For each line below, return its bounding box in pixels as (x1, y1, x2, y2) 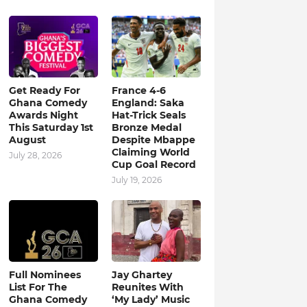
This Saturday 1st (8, 121, 93, 134)
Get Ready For (8, 84, 80, 97)
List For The (8, 281, 67, 293)
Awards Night (8, 109, 78, 121)
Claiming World (111, 146, 190, 158)
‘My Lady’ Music (111, 293, 190, 306)
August (8, 134, 46, 146)
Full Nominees (8, 269, 81, 281)
